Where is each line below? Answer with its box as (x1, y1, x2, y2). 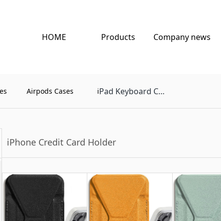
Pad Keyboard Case (99, 86, 159, 97)
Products (101, 32, 135, 42)
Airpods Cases (26, 86, 74, 96)
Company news (153, 32, 211, 42)
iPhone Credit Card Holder (6, 136, 116, 148)
